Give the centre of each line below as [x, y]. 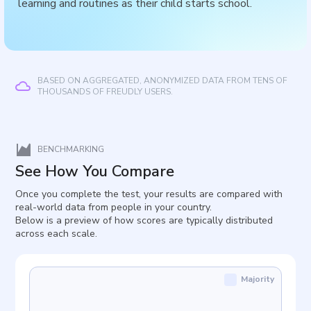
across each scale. [57, 234]
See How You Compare [95, 171]
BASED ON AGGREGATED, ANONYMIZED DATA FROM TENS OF [163, 81]
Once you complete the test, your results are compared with [149, 194]
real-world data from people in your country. [114, 207]
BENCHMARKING [71, 149]
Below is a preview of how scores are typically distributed [144, 220]
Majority [257, 279]
